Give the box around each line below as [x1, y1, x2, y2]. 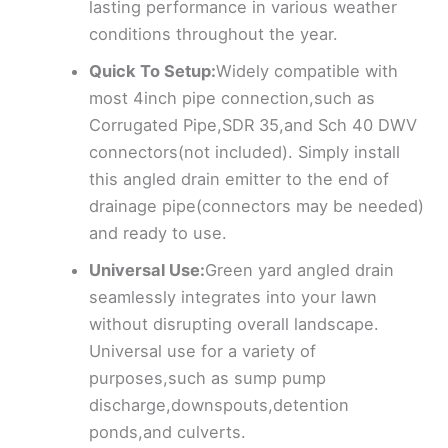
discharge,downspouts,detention [89, 395, 350, 416]
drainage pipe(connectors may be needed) [89, 196, 425, 217]
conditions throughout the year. [89, 24, 339, 45]
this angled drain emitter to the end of [89, 169, 390, 190]
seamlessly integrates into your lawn [89, 287, 378, 308]
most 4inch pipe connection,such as [89, 88, 376, 109]
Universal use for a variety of [89, 341, 317, 362]
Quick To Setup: [89, 61, 217, 82]
